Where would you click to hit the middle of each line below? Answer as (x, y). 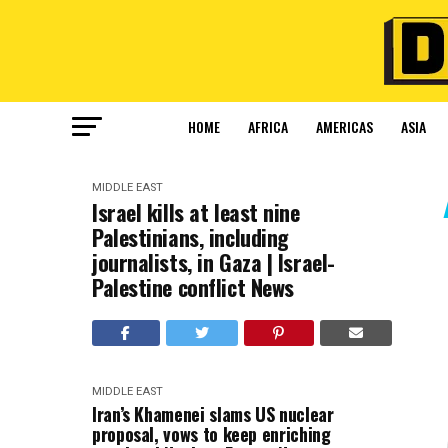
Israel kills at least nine (196, 212)
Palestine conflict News (193, 287)
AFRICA (267, 126)
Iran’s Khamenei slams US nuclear (213, 414)
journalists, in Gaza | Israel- (213, 262)
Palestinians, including (190, 237)
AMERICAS (344, 126)
